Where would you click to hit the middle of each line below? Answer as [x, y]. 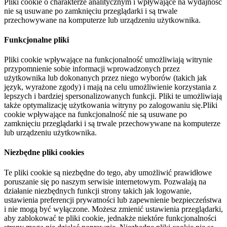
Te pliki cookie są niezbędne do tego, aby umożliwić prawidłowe [108, 172]
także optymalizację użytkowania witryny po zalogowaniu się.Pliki [111, 105]
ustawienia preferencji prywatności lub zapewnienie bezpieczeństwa [113, 200]
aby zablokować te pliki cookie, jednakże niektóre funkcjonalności [110, 218]
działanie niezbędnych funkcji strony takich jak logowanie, [98, 191]
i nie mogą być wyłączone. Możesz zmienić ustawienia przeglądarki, [113, 209]
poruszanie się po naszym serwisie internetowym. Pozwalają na [105, 181]
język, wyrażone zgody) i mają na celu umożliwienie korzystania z [110, 87]
